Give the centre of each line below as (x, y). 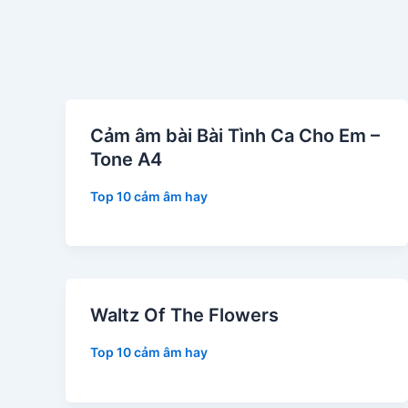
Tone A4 (126, 159)
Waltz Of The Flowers (184, 316)
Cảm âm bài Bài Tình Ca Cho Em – (235, 136)
